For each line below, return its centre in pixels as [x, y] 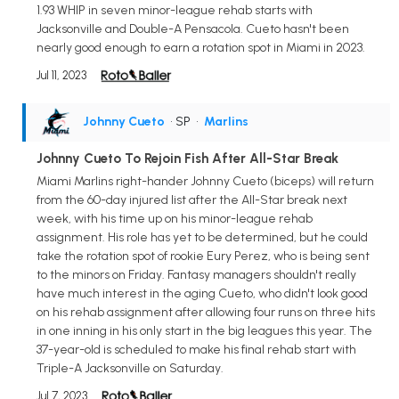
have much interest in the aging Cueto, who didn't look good [202, 294]
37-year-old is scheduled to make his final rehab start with [196, 350]
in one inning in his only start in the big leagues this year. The [204, 331]
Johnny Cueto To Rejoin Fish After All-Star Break [187, 158]
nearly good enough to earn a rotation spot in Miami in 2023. [201, 47]
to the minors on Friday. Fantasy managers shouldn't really [196, 275]
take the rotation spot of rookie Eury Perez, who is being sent [203, 256]
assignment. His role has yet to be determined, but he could [202, 238]
